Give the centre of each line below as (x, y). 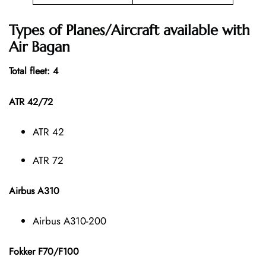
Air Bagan (39, 47)
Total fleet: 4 (34, 71)
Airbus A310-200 (69, 221)
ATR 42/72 (31, 102)
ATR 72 (48, 160)
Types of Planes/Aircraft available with (129, 30)
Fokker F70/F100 (44, 251)
